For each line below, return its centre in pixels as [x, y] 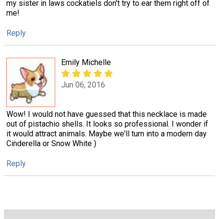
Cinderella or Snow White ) [51, 144]
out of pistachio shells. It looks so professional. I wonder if [107, 124]
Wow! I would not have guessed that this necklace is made [107, 114]
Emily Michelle [86, 62]
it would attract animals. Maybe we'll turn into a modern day [107, 134]
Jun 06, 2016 [83, 85]
